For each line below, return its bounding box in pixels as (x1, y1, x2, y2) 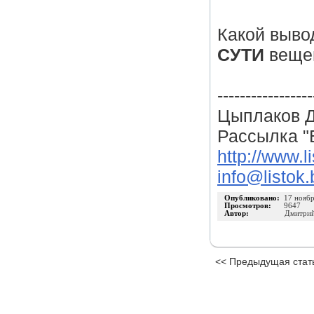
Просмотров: (224, 202, 284, 210)
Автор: (224, 210, 251, 217)
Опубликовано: (224, 194, 284, 202)
